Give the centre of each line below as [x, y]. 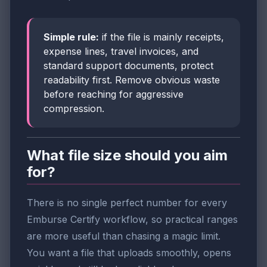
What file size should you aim [127, 155]
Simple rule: [71, 37]
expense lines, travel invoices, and [121, 51]
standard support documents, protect [128, 65]
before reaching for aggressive [114, 94]
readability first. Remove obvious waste [132, 80]
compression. [74, 108]
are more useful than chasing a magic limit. [124, 236]
